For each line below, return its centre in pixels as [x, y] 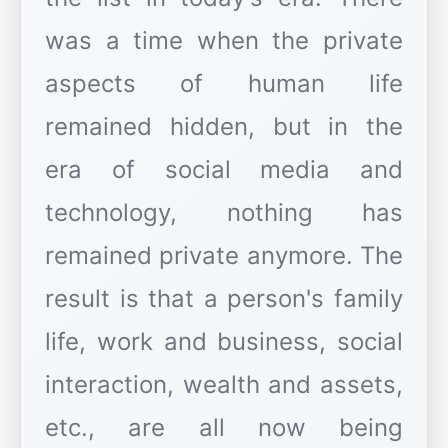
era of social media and [224, 170]
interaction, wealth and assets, [224, 385]
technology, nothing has [224, 213]
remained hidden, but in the [224, 127]
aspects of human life [224, 84]
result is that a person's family [224, 299]
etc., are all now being [224, 428]
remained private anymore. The [224, 256]
